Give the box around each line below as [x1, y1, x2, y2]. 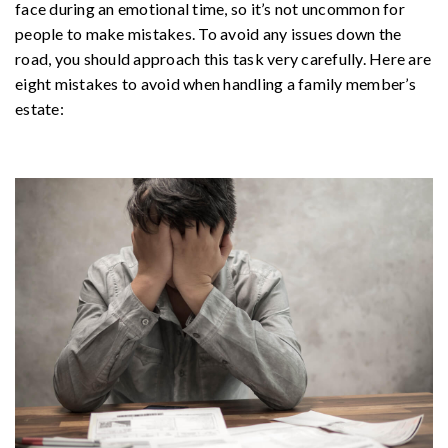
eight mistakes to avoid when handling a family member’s [15, 73, 416, 93]
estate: [15, 98, 64, 118]
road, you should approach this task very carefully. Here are [15, 48, 431, 68]
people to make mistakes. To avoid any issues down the [15, 23, 402, 43]
